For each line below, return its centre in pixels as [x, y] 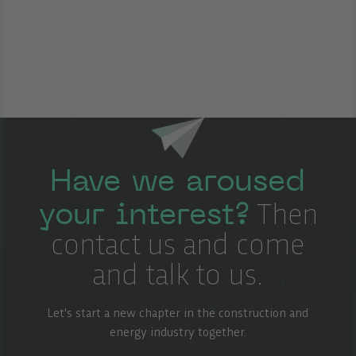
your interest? [144, 213]
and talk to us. [178, 277]
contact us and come [178, 246]
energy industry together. [178, 333]
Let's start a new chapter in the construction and [178, 314]
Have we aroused [178, 180]
